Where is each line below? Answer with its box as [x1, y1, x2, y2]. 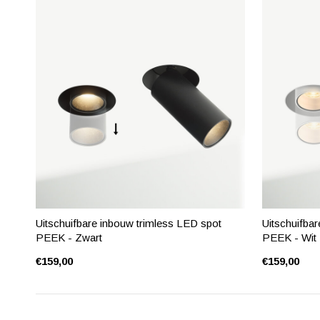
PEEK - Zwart [36, 231, 102, 244]
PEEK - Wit [262, 231, 316, 244]
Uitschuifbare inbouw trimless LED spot [36, 217, 221, 229]
